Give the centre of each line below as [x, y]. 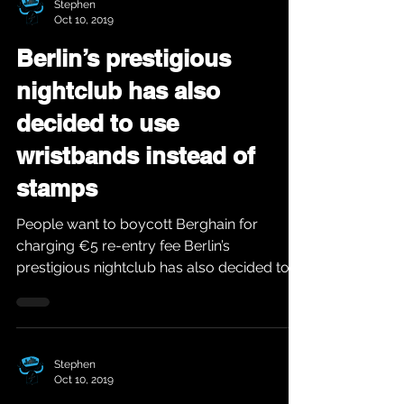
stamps [57, 188]
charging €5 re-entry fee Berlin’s [100, 246]
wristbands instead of [136, 156]
